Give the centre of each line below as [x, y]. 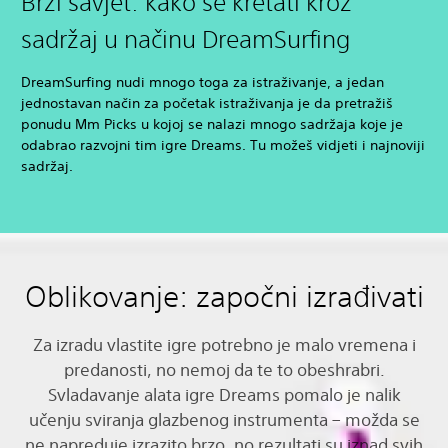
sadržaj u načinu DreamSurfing [185, 38]
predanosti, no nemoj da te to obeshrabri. [224, 369]
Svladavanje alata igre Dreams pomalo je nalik [224, 394]
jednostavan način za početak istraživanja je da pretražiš [207, 102]
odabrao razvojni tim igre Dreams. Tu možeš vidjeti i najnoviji [223, 144]
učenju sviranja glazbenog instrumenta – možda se [224, 419]
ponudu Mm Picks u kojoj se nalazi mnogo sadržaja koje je [212, 123]
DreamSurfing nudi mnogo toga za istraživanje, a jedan [202, 81]
